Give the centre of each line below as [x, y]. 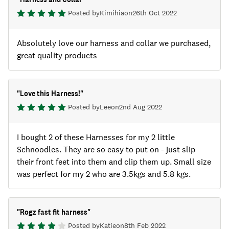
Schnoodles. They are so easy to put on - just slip [106, 150]
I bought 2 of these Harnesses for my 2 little [96, 138]
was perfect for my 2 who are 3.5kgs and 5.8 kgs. [104, 174]
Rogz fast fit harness [54, 212]
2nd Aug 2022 [141, 107]
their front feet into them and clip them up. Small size [114, 162]
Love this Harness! [50, 94]
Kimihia [112, 13]
